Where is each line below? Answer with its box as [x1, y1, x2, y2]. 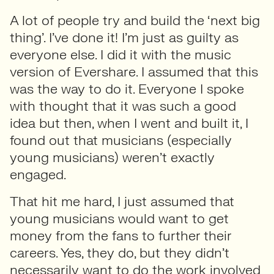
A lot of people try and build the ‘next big [10, 12, 260, 29]
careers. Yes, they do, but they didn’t [10, 244, 229, 262]
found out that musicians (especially [10, 131, 232, 149]
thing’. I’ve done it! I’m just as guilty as [10, 29, 239, 46]
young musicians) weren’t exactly [10, 149, 215, 166]
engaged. [10, 166, 66, 183]
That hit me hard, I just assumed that [10, 193, 234, 210]
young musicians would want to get [10, 210, 229, 228]
